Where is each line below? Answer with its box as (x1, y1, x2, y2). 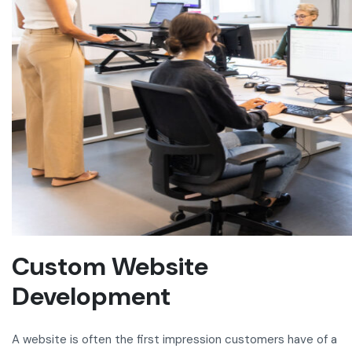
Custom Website (12, 250, 208, 284)
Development (12, 280, 170, 313)
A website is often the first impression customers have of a (12, 332, 337, 348)
